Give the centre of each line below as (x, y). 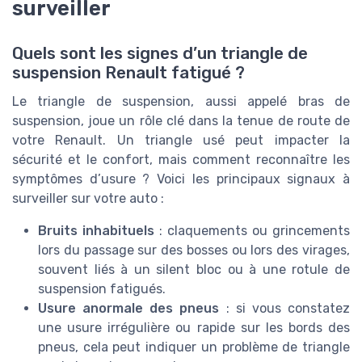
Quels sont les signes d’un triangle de (160, 54)
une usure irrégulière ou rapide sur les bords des (194, 328)
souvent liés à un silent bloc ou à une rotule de (194, 270)
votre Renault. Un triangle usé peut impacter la (181, 141)
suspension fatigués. (102, 289)
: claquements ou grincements (252, 231)
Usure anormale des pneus (129, 309)
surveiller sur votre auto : (88, 199)
